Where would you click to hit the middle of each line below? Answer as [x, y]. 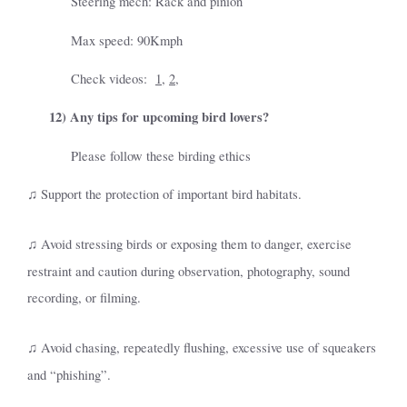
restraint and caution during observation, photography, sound [189, 272]
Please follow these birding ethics [161, 155]
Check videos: [109, 78]
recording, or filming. [84, 298]
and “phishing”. [69, 374]
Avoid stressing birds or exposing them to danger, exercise [194, 244]
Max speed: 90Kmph [127, 40]
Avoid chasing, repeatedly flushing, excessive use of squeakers [207, 347]
